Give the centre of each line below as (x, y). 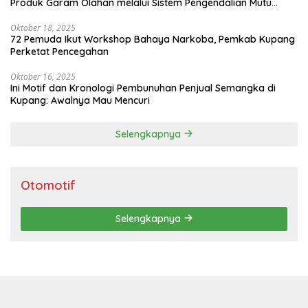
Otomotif (48, 185)
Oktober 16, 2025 (43, 76)
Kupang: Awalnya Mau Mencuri (80, 100)
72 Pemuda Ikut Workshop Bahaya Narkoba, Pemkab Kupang (153, 39)
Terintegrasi (37, 15)
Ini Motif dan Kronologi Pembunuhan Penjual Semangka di (143, 88)
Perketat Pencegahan (61, 51)
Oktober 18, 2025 (43, 27)
